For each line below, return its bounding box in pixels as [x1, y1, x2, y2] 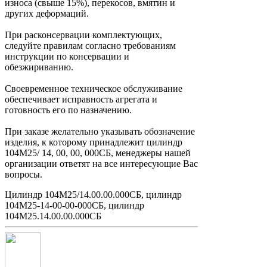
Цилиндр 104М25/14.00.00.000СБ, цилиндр [5, 190, 182, 200]
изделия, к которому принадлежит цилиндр [5, 137, 182, 148]
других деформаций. [5, 8, 89, 19]
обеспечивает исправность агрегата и [5, 94, 157, 105]
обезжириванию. [5, 62, 73, 73]
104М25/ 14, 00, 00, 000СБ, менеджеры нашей [5, 148, 191, 159]
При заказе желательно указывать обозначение [5, 126, 195, 137]
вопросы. [5, 169, 42, 180]
